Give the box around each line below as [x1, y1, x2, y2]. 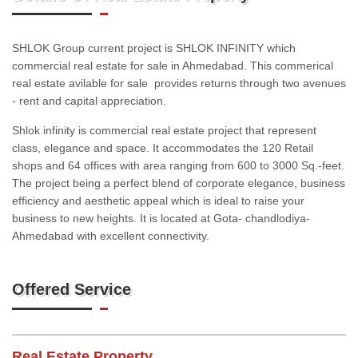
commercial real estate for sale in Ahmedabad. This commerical [12, 59, 333, 72]
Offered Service [12, 280, 131, 298]
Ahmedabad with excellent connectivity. [12, 229, 209, 242]
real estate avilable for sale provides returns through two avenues [12, 77, 346, 89]
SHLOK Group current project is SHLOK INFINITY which [12, 42, 296, 54]
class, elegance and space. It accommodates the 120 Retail [12, 141, 313, 154]
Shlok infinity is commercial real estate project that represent [12, 124, 316, 137]
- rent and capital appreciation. [12, 94, 166, 107]
